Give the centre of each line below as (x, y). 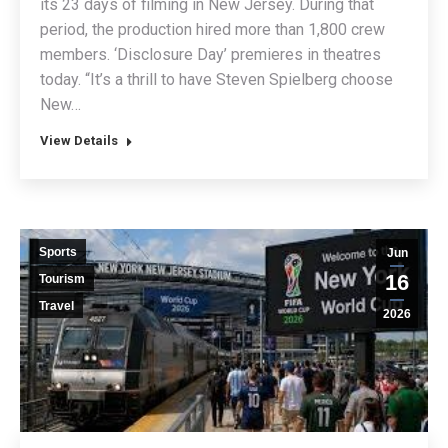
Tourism (62, 279)
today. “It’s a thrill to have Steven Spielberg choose (216, 80)
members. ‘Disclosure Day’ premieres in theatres (210, 55)
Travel (56, 306)
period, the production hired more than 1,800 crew (212, 30)
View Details (79, 141)
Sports (58, 252)
